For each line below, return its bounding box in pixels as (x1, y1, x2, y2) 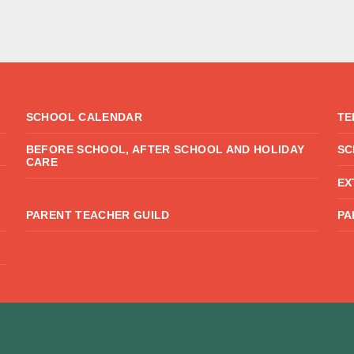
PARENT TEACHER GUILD (25, 209, 170, 222)
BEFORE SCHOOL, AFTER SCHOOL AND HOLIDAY (25, 143, 305, 156)
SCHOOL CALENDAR (25, 110, 143, 123)
